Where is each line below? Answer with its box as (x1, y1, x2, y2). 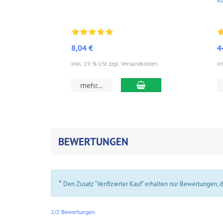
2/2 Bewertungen (51, 208, 95, 216)
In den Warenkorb (145, 79, 206, 90)
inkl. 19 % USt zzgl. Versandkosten (71, 59, 158, 67)
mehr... (80, 80, 103, 90)
